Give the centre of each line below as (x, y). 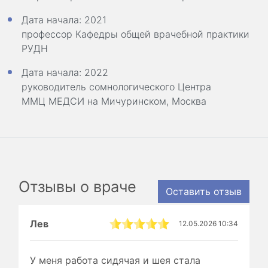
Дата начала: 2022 (65, 72)
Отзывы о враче (78, 187)
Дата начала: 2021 (64, 19)
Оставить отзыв (203, 192)
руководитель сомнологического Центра (116, 86)
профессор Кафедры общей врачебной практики (135, 34)
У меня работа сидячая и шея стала (115, 261)
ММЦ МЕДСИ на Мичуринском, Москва (114, 101)
